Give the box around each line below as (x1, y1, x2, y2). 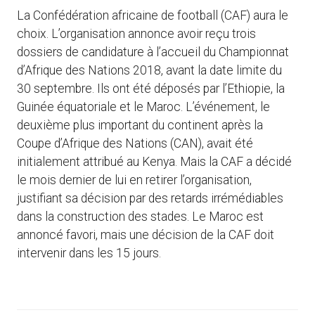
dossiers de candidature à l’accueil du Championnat (17, 45, 289, 60)
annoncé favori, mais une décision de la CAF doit (17, 228, 274, 243)
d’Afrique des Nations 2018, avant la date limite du (17, 63, 282, 78)
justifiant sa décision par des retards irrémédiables (17, 191, 283, 206)
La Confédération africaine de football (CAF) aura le (17, 8, 288, 23)
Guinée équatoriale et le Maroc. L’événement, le (17, 100, 270, 115)
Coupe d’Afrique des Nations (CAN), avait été (17, 136, 253, 151)
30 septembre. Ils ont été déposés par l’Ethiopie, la (17, 82, 285, 96)
